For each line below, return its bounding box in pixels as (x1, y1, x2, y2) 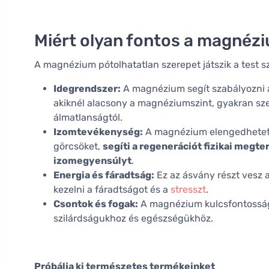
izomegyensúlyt (53, 155, 131, 167)
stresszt (171, 184, 206, 196)
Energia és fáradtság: (53, 169, 154, 181)
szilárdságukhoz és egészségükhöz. (53, 213, 213, 225)
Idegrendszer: (53, 83, 121, 95)
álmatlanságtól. (53, 112, 122, 124)
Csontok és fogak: (53, 198, 138, 210)
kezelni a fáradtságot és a (53, 184, 171, 196)
